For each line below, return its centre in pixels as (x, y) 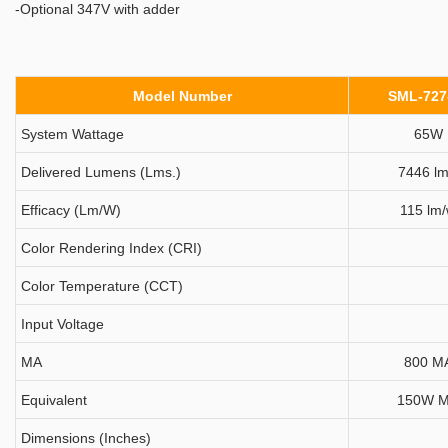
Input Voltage (62, 324)
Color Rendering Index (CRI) (111, 248)
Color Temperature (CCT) (102, 286)
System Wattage (72, 134)
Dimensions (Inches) (86, 438)
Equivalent (54, 400)
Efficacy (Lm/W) (71, 210)
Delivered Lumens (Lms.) (101, 172)
